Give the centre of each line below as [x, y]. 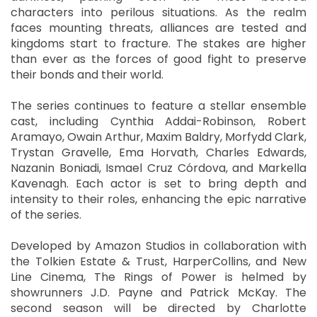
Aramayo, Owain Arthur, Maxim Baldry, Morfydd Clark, [158, 137]
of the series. [46, 214]
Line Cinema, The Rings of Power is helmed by [158, 277]
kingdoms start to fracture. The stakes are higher [158, 43]
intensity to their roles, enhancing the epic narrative [158, 199]
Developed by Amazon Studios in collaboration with [158, 246]
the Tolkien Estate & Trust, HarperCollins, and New [158, 261]
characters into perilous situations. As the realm [158, 12]
